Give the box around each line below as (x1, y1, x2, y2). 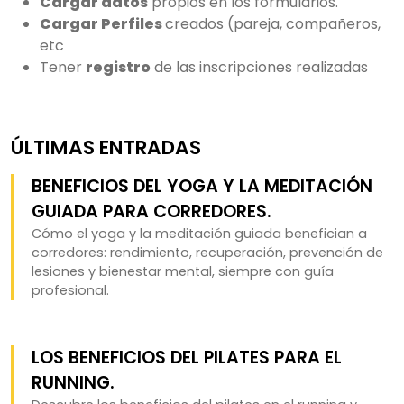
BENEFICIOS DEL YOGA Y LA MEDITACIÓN (32, 173, 372, 198)
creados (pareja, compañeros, (165, 13, 381, 34)
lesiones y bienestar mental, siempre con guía (32, 262, 334, 280)
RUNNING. (32, 370, 115, 395)
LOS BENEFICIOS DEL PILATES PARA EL (32, 344, 342, 370)
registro (86, 56, 151, 78)
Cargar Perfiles (40, 13, 165, 34)
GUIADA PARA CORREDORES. (32, 198, 271, 224)
